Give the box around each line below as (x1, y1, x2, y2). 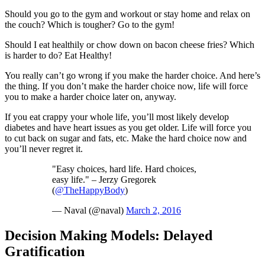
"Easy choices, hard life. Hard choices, (52, 163, 196, 174)
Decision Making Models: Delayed (5, 227, 212, 243)
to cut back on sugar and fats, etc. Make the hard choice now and (5, 132, 247, 143)
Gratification (5, 243, 85, 259)
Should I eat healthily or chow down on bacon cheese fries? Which (5, 39, 254, 50)
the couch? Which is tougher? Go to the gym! (5, 19, 174, 30)
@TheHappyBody (55, 185, 125, 195)
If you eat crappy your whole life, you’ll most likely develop (5, 111, 229, 122)
